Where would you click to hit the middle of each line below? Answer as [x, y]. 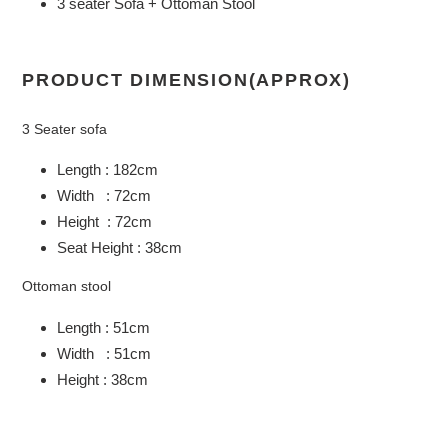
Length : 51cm [103, 327]
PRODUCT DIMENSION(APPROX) [186, 80]
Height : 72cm [104, 221]
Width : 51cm [104, 353]
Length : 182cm [107, 169]
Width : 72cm [104, 195]
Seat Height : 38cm [119, 247]
